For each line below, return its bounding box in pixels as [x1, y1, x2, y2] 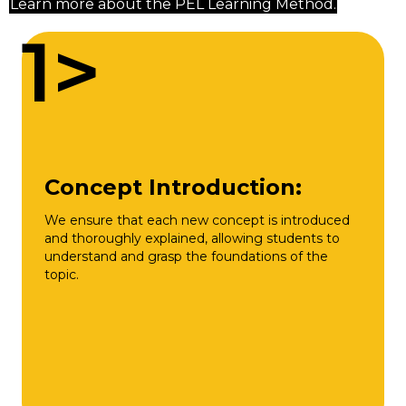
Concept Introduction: [44, 173, 302, 200]
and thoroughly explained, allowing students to [44, 229, 340, 246]
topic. [44, 266, 79, 283]
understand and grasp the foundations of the [44, 247, 328, 265]
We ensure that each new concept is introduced [44, 211, 350, 228]
